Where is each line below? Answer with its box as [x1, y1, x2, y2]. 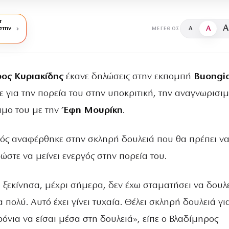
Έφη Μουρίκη [58, 106, 123, 116]
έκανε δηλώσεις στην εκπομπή [63, 72, 194, 82]
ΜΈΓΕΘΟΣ [151, 26, 180, 32]
